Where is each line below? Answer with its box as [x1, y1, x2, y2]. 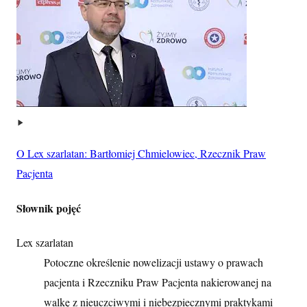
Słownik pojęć [16, 199, 81, 216]
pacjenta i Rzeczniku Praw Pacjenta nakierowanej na [44, 274, 271, 289]
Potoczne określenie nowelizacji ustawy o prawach [44, 254, 263, 269]
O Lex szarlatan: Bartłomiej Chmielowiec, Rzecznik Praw [16, 146, 266, 161]
